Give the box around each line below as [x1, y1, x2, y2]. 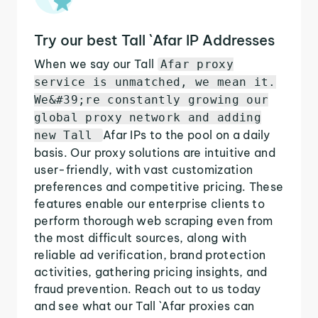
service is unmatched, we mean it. [34, 75, 276, 89]
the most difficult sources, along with [34, 230, 247, 245]
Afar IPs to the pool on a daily [102, 127, 270, 142]
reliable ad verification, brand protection [34, 247, 266, 262]
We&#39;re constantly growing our [34, 92, 269, 106]
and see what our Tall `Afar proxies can [34, 298, 255, 313]
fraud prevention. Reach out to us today [34, 281, 261, 296]
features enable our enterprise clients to [34, 196, 265, 211]
